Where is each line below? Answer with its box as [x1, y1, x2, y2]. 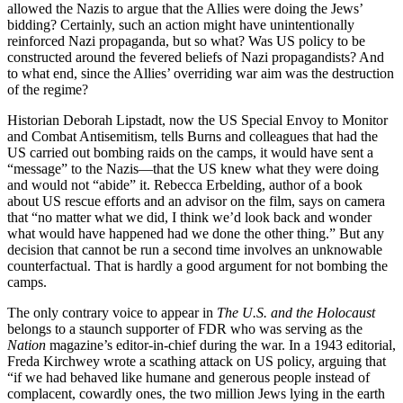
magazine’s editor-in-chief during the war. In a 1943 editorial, [49, 337, 396, 354]
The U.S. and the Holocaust [217, 305, 375, 321]
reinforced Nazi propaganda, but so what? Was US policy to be [7, 33, 365, 49]
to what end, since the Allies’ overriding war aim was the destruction [7, 66, 394, 82]
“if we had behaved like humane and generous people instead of [7, 370, 370, 386]
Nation [7, 337, 49, 354]
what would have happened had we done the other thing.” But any [7, 226, 384, 242]
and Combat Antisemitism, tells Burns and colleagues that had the [7, 129, 378, 145]
